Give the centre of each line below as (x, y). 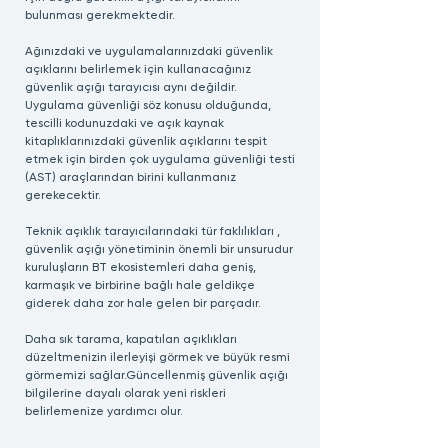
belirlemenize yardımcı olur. (104, 412)
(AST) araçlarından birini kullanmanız (130, 178)
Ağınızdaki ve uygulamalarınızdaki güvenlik (149, 52)
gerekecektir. (63, 196)
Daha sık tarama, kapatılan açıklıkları (131, 340)
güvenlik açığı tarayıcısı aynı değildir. (131, 88)
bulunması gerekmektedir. (100, 16)
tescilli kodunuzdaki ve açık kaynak (124, 124)
